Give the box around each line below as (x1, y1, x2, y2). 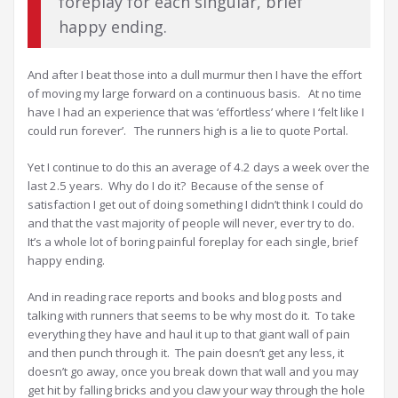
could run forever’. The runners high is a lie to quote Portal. (28, 123, 348, 139)
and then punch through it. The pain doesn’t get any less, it (28, 345, 344, 362)
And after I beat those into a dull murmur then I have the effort (28, 67, 362, 84)
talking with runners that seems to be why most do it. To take (28, 307, 355, 324)
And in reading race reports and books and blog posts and (28, 289, 342, 306)
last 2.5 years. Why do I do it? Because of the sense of (28, 178, 323, 195)
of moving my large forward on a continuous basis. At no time (28, 85, 362, 102)
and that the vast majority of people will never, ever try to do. (28, 215, 357, 232)
